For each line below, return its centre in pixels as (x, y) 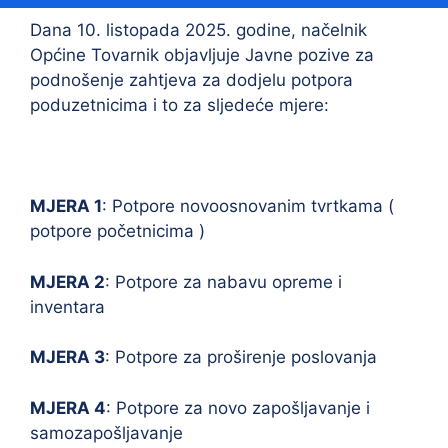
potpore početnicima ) (117, 231)
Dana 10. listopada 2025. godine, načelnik (198, 30)
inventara (67, 306)
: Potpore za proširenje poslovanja (241, 357)
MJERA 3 (67, 357)
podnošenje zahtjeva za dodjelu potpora (191, 80)
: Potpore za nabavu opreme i (223, 281)
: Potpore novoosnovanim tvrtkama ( (248, 206)
